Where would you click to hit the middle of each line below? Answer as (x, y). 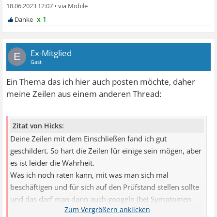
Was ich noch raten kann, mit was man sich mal (90, 175)
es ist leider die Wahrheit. (53, 163)
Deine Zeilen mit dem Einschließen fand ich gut (89, 139)
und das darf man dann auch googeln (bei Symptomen (101, 199)
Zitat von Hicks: (39, 125)
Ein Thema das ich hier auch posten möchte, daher (101, 81)
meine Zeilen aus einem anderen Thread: (84, 93)
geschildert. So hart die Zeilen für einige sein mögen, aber (106, 151)
